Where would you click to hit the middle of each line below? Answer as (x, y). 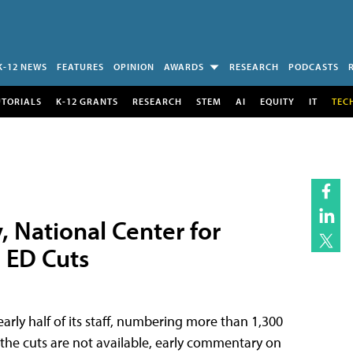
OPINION (134, 67)
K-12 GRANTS (87, 101)
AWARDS (184, 67)
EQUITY (277, 101)
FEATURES (80, 67)
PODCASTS (314, 67)
